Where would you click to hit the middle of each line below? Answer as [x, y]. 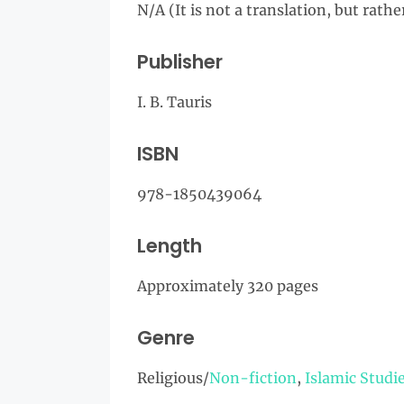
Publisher [180, 62]
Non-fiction [253, 378]
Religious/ [173, 378]
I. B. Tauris [174, 102]
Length [170, 246]
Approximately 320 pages [228, 286]
